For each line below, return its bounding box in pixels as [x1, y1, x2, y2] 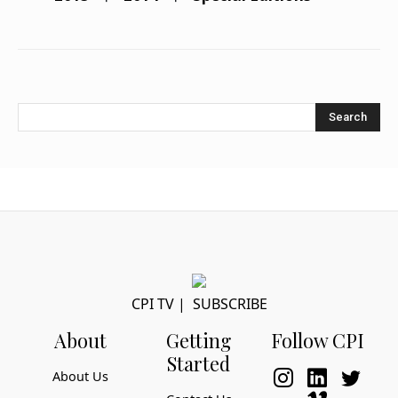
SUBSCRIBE [192, 294, 267, 314]
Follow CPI [270, 327, 364, 354]
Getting [166, 327, 232, 354]
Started [167, 350, 231, 377]
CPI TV [131, 294, 174, 314]
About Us [52, 368, 109, 386]
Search [329, 110, 367, 124]
